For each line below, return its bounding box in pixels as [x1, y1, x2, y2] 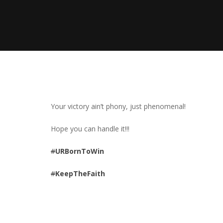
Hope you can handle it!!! [51, 124, 129, 133]
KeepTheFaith [55, 169, 105, 178]
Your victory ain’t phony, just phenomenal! [51, 102, 186, 111]
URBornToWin [55, 146, 104, 156]
